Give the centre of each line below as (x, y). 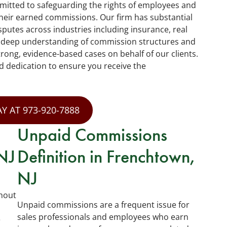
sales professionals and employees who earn (103, 217)
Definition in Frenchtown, (107, 157)
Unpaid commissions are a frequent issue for (103, 205)
